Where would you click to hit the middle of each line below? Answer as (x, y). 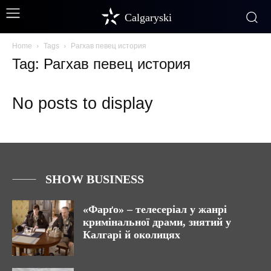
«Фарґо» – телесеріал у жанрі (155, 209)
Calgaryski (148, 18)
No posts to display (83, 103)
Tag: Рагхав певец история (101, 64)
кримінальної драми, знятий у (157, 222)
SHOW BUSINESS (95, 179)
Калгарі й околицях (132, 235)
